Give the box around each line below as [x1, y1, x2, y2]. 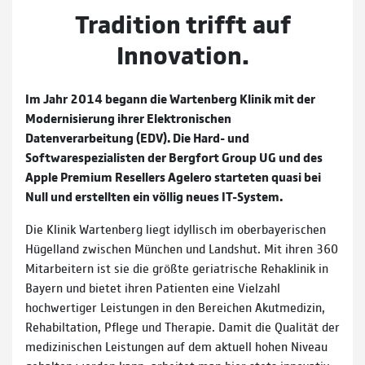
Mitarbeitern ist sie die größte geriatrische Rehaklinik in [25, 258, 328, 276]
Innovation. [116, 35, 249, 71]
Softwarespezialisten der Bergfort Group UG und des [25, 147, 323, 165]
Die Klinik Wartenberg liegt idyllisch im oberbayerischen [25, 219, 326, 237]
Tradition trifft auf [74, 4, 291, 40]
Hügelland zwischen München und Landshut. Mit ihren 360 [25, 239, 338, 257]
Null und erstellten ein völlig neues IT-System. [25, 187, 283, 204]
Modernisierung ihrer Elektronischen [25, 108, 231, 126]
